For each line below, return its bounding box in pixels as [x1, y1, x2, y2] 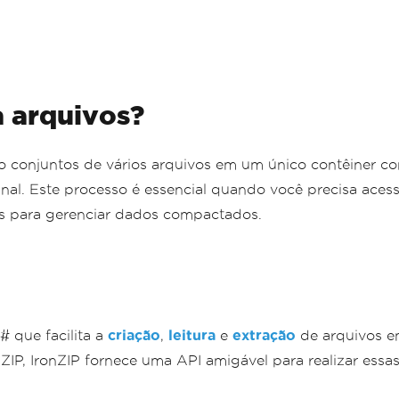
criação [108, 328, 160, 343]
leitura [168, 328, 216, 343]
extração [232, 328, 296, 343]
